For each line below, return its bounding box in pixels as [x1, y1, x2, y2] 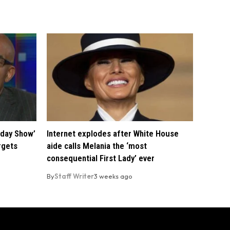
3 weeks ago [94, 172, 132, 181]
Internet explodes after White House [47, 128, 179, 139]
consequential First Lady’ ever [47, 153, 155, 164]
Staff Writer [54, 172, 94, 181]
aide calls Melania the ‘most [47, 141, 147, 151]
